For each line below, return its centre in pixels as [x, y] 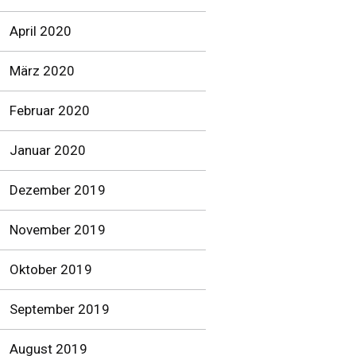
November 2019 [58, 230]
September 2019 [60, 309]
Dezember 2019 [58, 190]
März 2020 [42, 71]
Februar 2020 [50, 110]
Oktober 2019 [51, 269]
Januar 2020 [48, 150]
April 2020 [41, 31]
